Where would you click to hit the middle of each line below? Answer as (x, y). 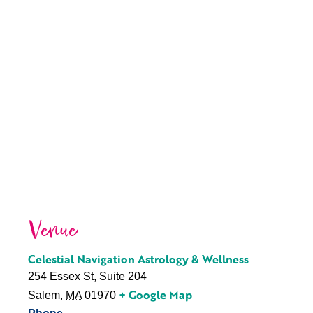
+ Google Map (155, 295)
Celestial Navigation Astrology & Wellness (138, 259)
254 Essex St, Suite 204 (87, 276)
